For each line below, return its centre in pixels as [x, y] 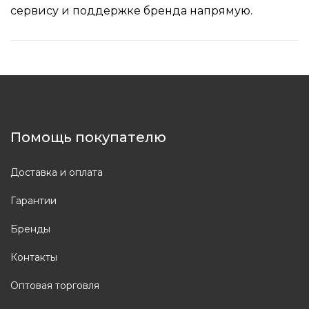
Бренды [30, 229]
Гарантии [33, 200]
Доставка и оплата [57, 172]
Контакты [34, 257]
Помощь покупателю [88, 137]
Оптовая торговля [55, 285]
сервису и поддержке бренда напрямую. [131, 10]
